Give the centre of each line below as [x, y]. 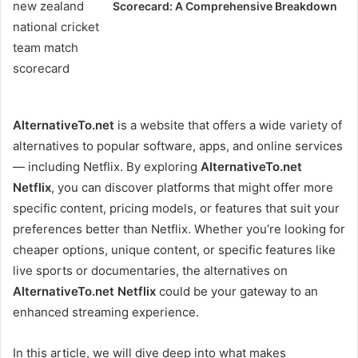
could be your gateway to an [237, 291]
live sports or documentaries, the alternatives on [150, 270]
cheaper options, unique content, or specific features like [174, 249]
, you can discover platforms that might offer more [192, 187]
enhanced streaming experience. [106, 312]
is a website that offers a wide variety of [228, 125]
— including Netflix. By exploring [107, 166]
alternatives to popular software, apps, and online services [178, 145]
